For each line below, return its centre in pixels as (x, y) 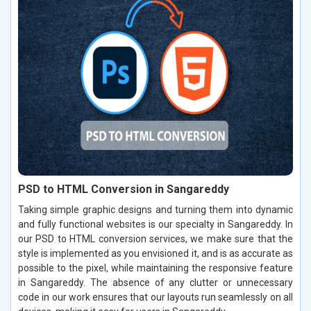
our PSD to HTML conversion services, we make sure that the (155, 239)
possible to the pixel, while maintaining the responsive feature (155, 268)
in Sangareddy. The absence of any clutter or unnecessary (155, 283)
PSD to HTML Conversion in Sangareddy (124, 190)
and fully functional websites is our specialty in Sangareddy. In (155, 225)
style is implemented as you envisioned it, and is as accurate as (155, 254)
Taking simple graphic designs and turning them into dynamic (155, 210)
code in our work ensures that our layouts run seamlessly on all (155, 297)
